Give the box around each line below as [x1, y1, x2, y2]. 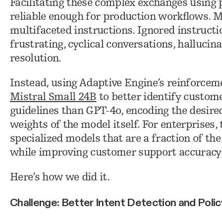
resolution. [9, 53, 61, 65]
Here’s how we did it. [9, 172, 110, 184]
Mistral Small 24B [9, 92, 97, 104]
